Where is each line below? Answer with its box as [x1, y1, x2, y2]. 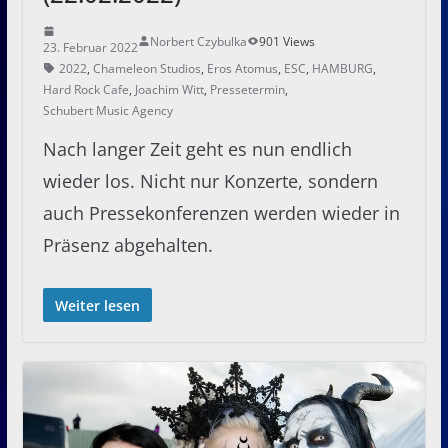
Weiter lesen [54, 295, 140, 315]
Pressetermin [209, 80, 285, 98]
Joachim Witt [134, 80, 204, 98]
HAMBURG [311, 59, 373, 77]
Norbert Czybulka [149, 32, 247, 50]
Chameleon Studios [92, 59, 201, 77]
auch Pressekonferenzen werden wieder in [42, 200, 400, 225]
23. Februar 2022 [42, 38, 138, 56]
